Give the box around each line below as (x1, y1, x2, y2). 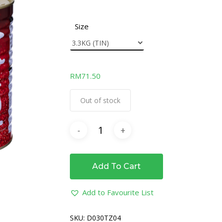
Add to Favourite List (82, 187, 154, 197)
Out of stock (80, 96, 121, 105)
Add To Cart (92, 162, 141, 171)
